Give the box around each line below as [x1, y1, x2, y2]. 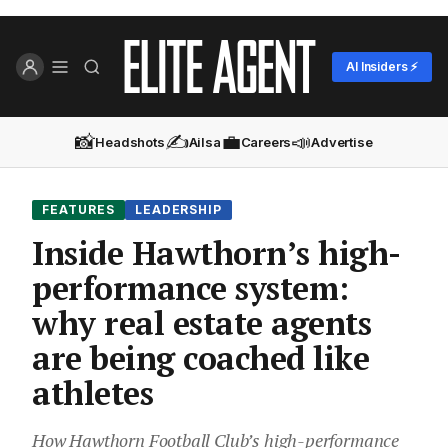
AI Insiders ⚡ [346, 58, 418, 74]
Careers [240, 133, 292, 150]
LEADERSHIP [134, 202, 223, 218]
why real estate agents [32, 302, 372, 345]
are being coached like [32, 337, 370, 380]
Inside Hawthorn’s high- [32, 232, 401, 275]
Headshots [95, 133, 165, 150]
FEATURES [42, 202, 115, 218]
